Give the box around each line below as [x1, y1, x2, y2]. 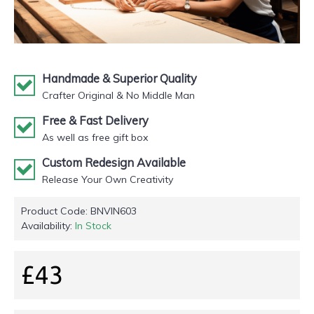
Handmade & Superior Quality [42, 71, 197, 86]
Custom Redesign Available [42, 155, 186, 170]
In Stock [75, 219, 111, 232]
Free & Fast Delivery [42, 113, 149, 128]
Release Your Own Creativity [42, 172, 173, 186]
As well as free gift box [42, 130, 148, 144]
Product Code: [21, 204, 90, 217]
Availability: [21, 219, 75, 232]
